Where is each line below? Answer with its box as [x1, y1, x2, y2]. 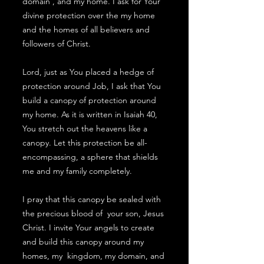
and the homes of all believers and [22, 24, 150, 35]
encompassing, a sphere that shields [22, 151, 158, 162]
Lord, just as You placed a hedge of [22, 67, 154, 77]
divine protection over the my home [22, 10, 155, 21]
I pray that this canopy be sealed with [22, 194, 161, 204]
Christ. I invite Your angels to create [22, 222, 154, 233]
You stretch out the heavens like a [22, 123, 147, 134]
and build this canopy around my [22, 236, 144, 247]
